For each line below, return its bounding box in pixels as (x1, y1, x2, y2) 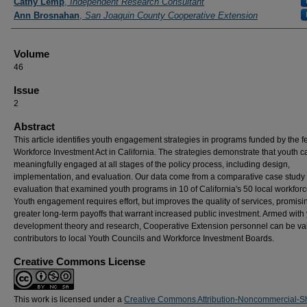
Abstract (14, 121, 55, 132)
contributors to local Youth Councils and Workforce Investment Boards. (14, 234, 274, 243)
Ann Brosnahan (14, 10, 79, 21)
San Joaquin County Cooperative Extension (85, 10, 258, 21)
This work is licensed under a (14, 295, 124, 304)
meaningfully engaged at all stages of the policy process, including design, (14, 160, 290, 169)
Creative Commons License (14, 256, 145, 267)
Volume (14, 48, 49, 60)
